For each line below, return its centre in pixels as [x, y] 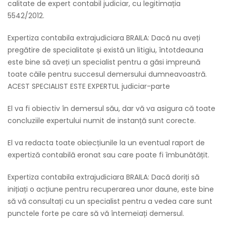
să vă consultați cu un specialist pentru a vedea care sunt [110, 201]
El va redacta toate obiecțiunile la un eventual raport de [106, 143]
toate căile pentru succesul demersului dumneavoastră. [107, 74]
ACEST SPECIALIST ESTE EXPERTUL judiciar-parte [89, 86]
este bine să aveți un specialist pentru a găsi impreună [104, 62]
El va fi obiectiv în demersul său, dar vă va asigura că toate [111, 108]
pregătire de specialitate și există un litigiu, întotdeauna [105, 50]
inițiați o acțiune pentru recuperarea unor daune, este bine [111, 189]
